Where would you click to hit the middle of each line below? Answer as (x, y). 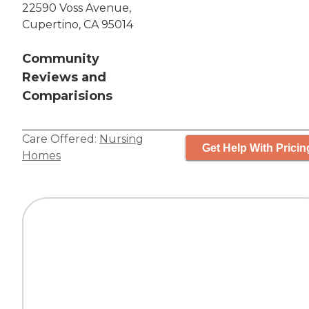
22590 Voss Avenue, (77, 8)
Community (61, 59)
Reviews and (64, 78)
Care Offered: (61, 139)
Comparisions (67, 96)
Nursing (121, 139)
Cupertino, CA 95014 (78, 25)
